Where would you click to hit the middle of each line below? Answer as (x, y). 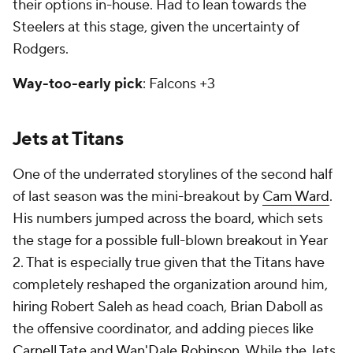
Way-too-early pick (78, 84)
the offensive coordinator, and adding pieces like (163, 329)
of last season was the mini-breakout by (137, 197)
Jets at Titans (68, 139)
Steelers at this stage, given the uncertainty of (156, 27)
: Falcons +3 (179, 84)
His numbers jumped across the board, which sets (168, 219)
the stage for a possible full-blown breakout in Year (170, 241)
